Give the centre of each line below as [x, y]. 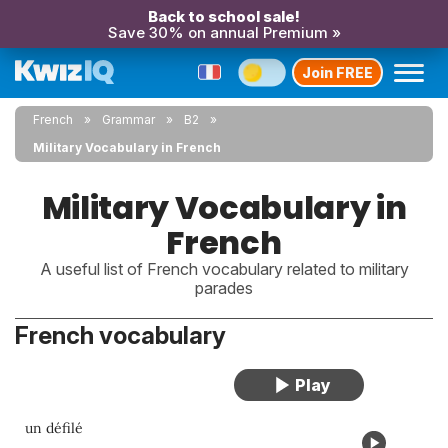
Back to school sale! [224, 16]
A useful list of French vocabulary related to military [224, 269]
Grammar [128, 119]
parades [224, 288]
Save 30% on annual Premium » [224, 32]
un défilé [54, 428]
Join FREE [337, 72]
